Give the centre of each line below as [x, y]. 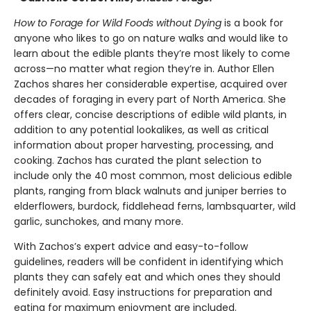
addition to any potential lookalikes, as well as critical [141, 130]
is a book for [254, 23]
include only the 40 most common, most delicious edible [153, 176]
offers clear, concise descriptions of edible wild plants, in [150, 115]
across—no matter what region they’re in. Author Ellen [144, 69]
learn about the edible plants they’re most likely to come [152, 54]
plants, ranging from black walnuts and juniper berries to [150, 191]
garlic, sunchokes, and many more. [99, 222]
